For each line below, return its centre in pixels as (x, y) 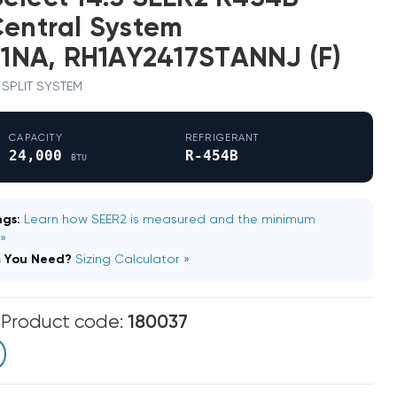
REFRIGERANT (223, 139)
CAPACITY (36, 139)
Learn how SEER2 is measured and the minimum (170, 219)
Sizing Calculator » (133, 260)
